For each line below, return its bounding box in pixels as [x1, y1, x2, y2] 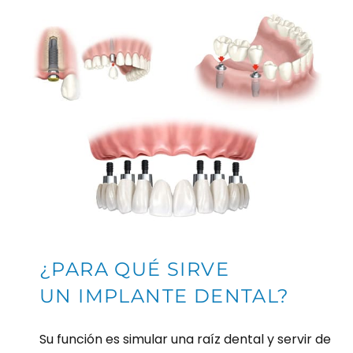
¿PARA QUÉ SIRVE [39, 258, 229, 281]
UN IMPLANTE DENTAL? [39, 284, 290, 308]
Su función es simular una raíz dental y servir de [39, 330, 331, 349]
